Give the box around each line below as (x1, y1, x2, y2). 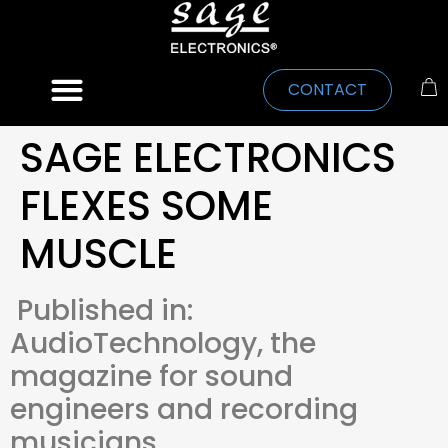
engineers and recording (10, 389, 358, 429)
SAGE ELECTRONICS (20, 129, 396, 186)
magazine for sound (10, 356, 293, 396)
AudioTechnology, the (10, 323, 316, 363)
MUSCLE (20, 225, 177, 282)
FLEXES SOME (20, 177, 273, 234)
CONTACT (287, 78, 367, 102)
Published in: (10, 290, 193, 330)
